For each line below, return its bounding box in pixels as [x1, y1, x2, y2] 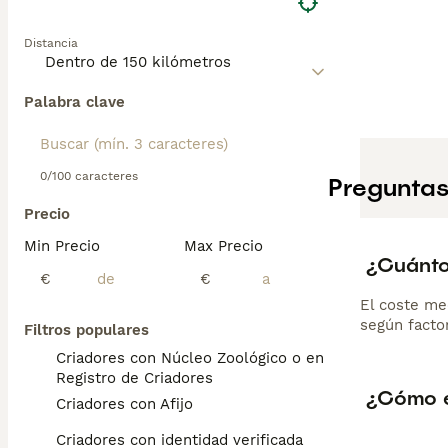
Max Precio [184, 237, 263, 255]
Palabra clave [24, 93, 125, 111]
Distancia [24, 36, 78, 50]
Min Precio [24, 237, 100, 255]
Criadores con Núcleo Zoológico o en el [56, 349, 342, 367]
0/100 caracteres [40, 169, 138, 183]
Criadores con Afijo [56, 395, 193, 413]
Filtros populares [24, 321, 149, 339]
